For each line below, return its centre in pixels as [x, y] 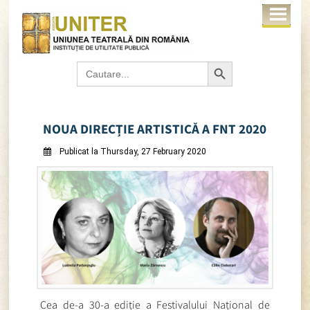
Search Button [224, 61]
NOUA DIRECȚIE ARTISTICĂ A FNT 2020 [155, 129]
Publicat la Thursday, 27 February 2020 [132, 152]
